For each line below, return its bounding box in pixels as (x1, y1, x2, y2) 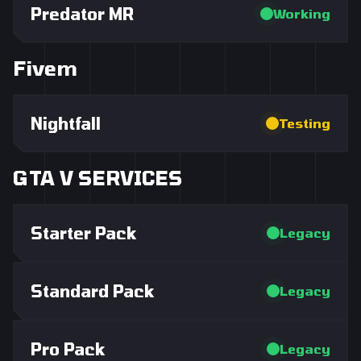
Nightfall (31, 114, 101, 133)
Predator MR (31, 4, 134, 23)
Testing (279, 115, 330, 131)
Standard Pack (31, 281, 155, 301)
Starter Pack (31, 223, 137, 243)
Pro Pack (31, 339, 106, 359)
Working (273, 6, 330, 21)
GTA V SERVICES (13, 166, 182, 189)
